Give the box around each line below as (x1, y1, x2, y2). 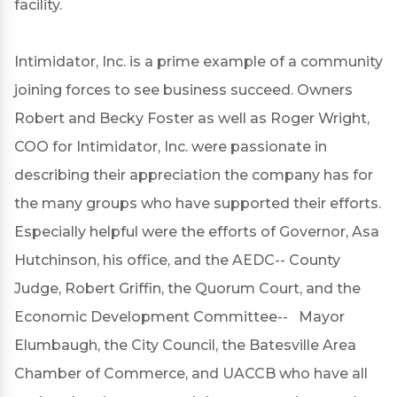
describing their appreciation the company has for (14, 167, 373, 183)
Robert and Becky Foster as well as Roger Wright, (14, 110, 370, 127)
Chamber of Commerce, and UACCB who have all (14, 365, 368, 382)
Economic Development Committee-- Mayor (14, 308, 345, 325)
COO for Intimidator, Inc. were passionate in (14, 138, 327, 155)
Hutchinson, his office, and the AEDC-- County (14, 252, 340, 269)
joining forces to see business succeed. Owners (14, 82, 353, 98)
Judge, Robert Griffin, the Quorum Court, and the (14, 280, 361, 297)
